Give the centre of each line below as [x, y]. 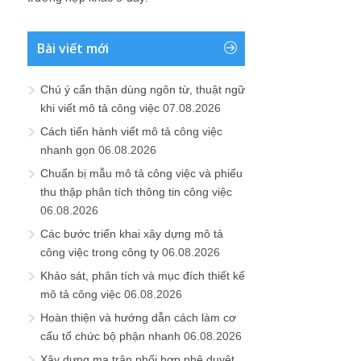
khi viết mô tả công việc [100, 108]
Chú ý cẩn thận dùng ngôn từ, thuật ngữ [143, 89]
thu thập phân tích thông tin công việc [136, 192]
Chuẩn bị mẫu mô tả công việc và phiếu [141, 173]
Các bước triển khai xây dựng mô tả [132, 234]
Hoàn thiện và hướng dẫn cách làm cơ [138, 317]
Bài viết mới [73, 48]
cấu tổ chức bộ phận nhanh [110, 336]
